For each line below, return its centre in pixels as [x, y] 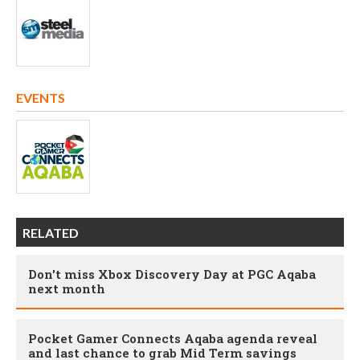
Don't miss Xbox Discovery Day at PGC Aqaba [172, 274]
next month [67, 289]
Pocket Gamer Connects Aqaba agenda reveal [173, 339]
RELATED [51, 233]
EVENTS [41, 98]
